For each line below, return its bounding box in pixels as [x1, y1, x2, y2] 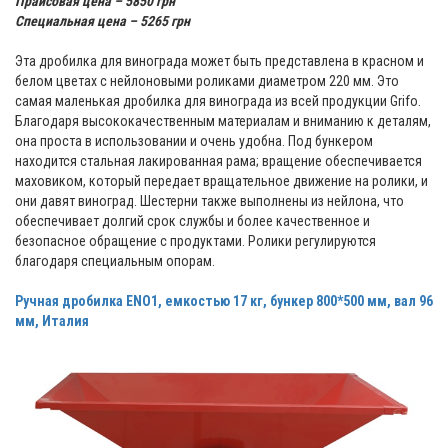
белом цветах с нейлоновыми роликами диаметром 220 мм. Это [15, 73, 399, 90]
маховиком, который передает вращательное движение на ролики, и [15, 173, 428, 190]
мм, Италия [15, 313, 89, 330]
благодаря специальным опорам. [15, 253, 215, 270]
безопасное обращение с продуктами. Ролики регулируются [15, 233, 376, 250]
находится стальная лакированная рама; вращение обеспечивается [15, 153, 422, 170]
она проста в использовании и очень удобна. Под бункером [15, 133, 373, 150]
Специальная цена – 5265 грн [15, 13, 190, 30]
